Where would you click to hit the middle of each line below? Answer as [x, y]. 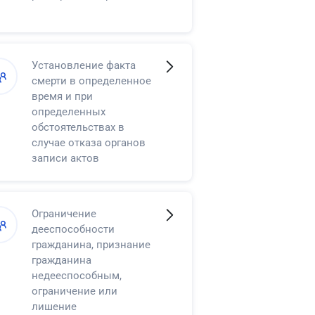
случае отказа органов [89, 142]
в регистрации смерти [87, 189]
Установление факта [84, 65]
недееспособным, [77, 275]
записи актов [66, 158]
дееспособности [73, 229]
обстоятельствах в [78, 127]
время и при [63, 96]
